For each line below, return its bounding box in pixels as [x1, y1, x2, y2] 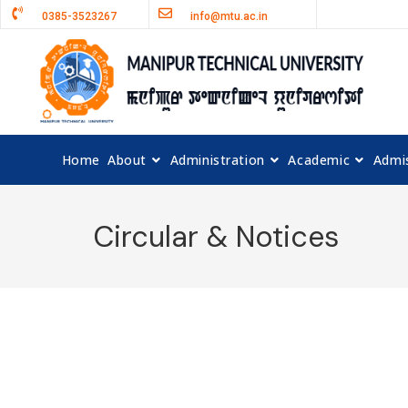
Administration [169, 151, 265, 169]
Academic [288, 151, 351, 169]
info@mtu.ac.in [189, 10, 268, 23]
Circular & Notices [93, 218, 339, 257]
